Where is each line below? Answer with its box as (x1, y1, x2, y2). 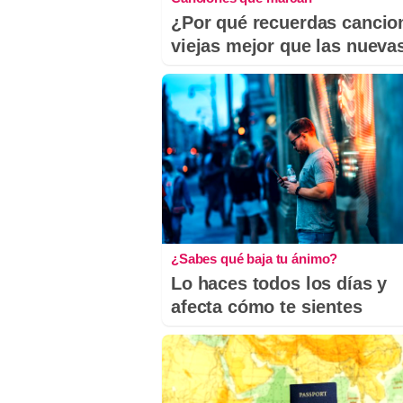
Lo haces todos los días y (171, 273, 388, 294)
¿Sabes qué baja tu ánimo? (171, 251, 338, 267)
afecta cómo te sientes (171, 297, 363, 318)
